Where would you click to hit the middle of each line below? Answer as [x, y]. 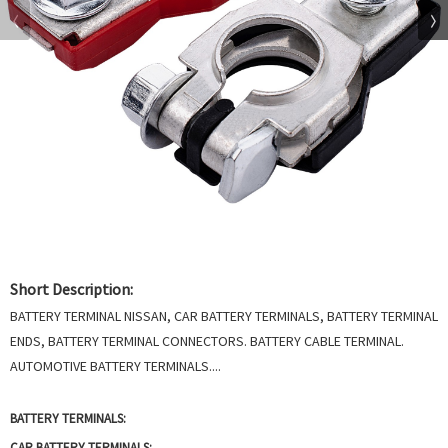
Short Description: [71, 289]
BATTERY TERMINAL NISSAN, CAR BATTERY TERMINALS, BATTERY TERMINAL [224, 316]
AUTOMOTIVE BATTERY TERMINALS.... [115, 366]
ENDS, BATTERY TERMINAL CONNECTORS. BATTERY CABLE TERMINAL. [207, 341]
